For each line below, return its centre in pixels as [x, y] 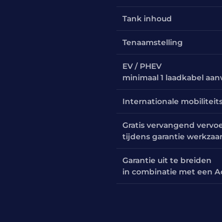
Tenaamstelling [153, 42]
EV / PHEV [142, 66]
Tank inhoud [147, 18]
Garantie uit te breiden [167, 160]
